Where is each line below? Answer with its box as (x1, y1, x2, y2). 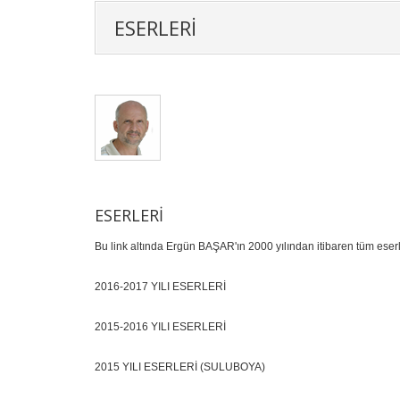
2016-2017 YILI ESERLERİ (95, 280, 226, 293)
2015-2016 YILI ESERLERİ (95, 321, 226, 333)
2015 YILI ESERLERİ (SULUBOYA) (95, 361, 265, 373)
